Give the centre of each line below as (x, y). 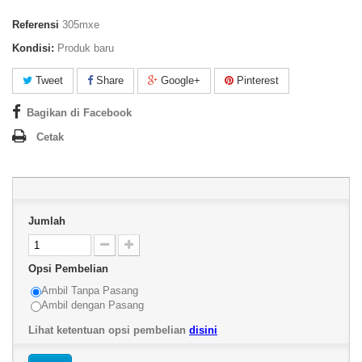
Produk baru (86, 48)
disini (203, 330)
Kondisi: (33, 48)
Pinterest (256, 80)
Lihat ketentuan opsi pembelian (109, 330)
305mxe (81, 25)
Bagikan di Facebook (79, 113)
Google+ (179, 80)
